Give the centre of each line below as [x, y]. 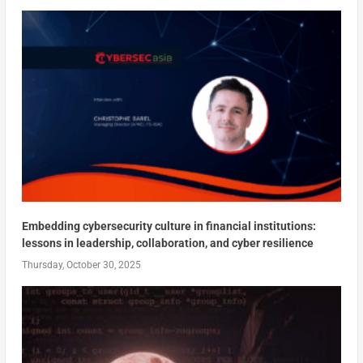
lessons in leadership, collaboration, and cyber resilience [167, 243]
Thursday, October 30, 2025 [81, 265]
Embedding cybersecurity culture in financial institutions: [169, 226]
